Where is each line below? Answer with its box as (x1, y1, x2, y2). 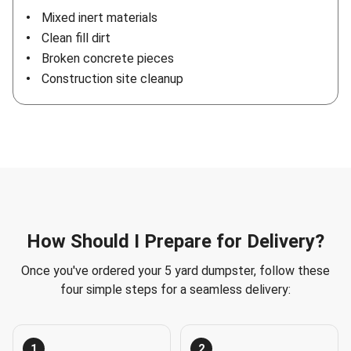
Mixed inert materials (42, 10, 157, 26)
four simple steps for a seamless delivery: (60, 282, 291, 298)
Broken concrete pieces (42, 51, 174, 67)
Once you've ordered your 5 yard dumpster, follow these (21, 263, 330, 279)
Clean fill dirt (42, 31, 110, 46)
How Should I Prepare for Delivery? (27, 230, 324, 253)
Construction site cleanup (42, 71, 183, 87)
